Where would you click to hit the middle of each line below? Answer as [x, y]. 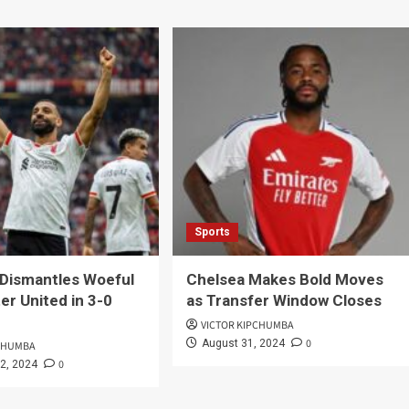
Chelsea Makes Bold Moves [284, 280]
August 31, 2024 [243, 344]
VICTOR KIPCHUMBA [247, 326]
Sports [212, 232]
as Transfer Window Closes [283, 301]
